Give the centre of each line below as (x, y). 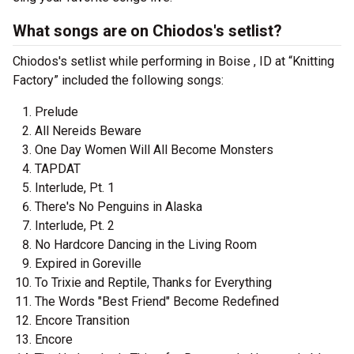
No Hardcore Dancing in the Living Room (146, 245)
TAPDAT (58, 169)
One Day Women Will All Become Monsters (154, 150)
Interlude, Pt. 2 (75, 226)
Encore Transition (82, 321)
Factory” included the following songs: (118, 81)
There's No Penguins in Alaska (119, 207)
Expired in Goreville (88, 264)
